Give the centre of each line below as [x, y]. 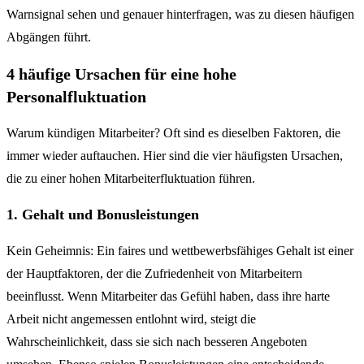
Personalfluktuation [76, 96]
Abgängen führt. [49, 37]
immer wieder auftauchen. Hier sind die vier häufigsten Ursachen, [175, 155]
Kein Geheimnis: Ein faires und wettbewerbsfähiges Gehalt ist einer [180, 250]
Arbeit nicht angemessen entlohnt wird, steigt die [131, 318]
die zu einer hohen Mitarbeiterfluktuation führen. [131, 178]
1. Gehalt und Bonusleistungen [103, 214]
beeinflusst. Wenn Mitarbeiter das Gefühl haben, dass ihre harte [168, 296]
